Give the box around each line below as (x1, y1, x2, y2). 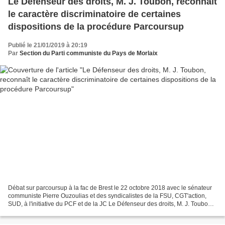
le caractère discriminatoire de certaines (8, 9, 128, 20)
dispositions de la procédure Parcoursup (8, 22, 184, 32)
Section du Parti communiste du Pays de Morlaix (20, 50, 158, 57)
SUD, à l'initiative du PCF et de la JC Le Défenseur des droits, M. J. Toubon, (8, 200, 108, 207)
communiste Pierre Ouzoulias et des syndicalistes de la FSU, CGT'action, (8, 192, 206, 199)
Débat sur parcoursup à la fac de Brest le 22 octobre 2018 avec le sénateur (8, 184, 212, 191)
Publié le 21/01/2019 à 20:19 (8, 42, 87, 49)
